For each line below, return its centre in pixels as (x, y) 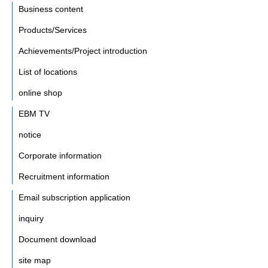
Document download (57, 240)
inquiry (31, 219)
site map (35, 261)
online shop (40, 93)
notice (30, 135)
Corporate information (60, 156)
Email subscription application (74, 198)
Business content (51, 9)
